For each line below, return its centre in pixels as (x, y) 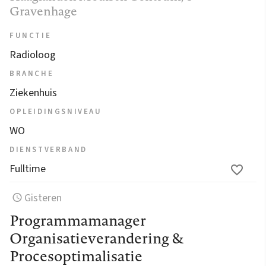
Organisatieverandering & (97, 238)
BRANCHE (32, 73)
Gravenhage (43, 11)
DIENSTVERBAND (48, 149)
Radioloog (33, 55)
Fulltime (28, 169)
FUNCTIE (31, 35)
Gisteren (43, 198)
